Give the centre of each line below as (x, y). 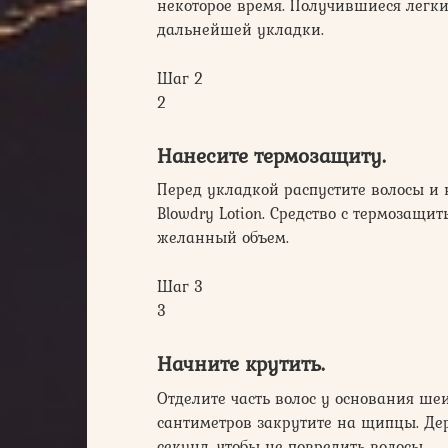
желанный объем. (223, 237)
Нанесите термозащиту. (271, 155)
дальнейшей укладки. (240, 28)
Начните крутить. (241, 364)
